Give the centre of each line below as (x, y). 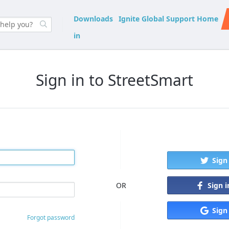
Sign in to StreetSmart (114, 80)
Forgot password (51, 217)
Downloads (94, 19)
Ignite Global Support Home (169, 19)
